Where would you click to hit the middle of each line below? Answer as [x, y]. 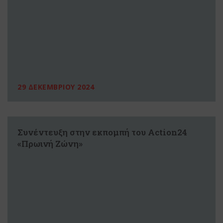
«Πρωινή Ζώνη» [50, 144]
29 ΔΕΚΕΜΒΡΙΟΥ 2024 [56, 87]
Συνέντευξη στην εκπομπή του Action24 [102, 132]
